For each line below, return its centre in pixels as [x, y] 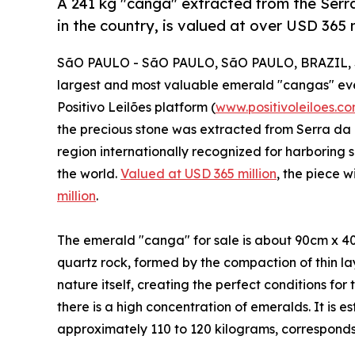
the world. [89, 174]
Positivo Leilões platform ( [136, 107]
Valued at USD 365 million [198, 174]
